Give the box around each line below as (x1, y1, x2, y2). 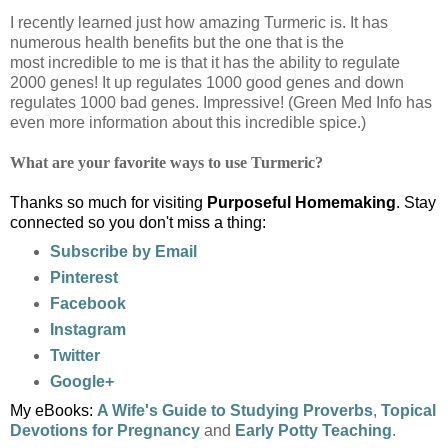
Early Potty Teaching (235, 421, 392, 439)
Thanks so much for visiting (10, 193, 207, 211)
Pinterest (49, 268, 118, 286)
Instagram (49, 320, 126, 338)
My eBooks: (10, 401, 97, 419)
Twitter (49, 346, 100, 364)
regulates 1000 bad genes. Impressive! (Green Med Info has (10, 93, 432, 111)
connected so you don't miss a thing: (10, 213, 266, 231)
